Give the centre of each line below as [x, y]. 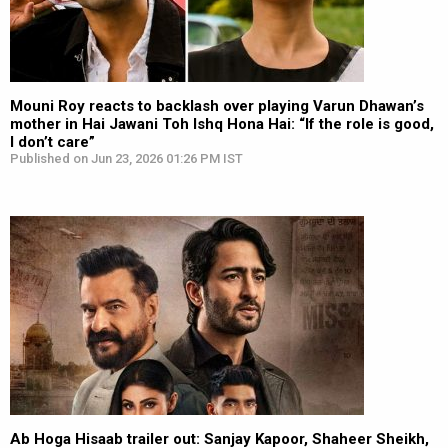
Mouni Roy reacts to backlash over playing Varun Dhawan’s [217, 106]
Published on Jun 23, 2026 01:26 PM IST [126, 158]
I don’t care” [52, 142]
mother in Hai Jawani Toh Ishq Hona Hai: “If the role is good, [222, 124]
